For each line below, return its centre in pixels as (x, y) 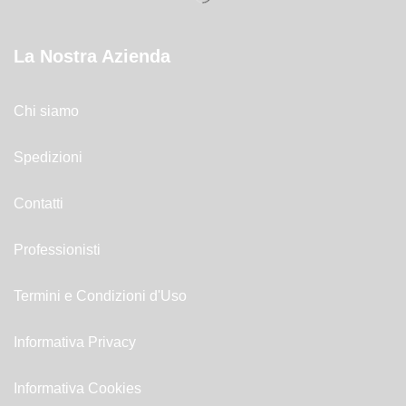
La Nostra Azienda (92, 56)
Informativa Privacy (75, 342)
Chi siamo (46, 111)
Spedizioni (48, 157)
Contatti (39, 203)
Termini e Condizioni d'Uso (100, 295)
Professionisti (57, 249)
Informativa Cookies (77, 388)
